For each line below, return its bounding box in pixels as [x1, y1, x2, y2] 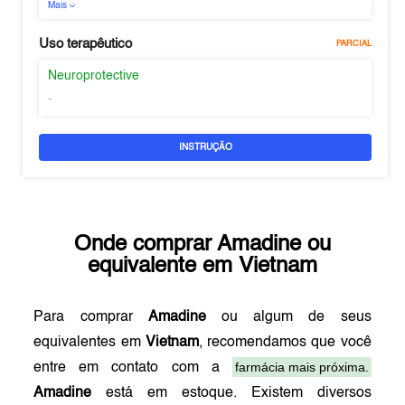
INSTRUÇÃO [178, 143, 232, 152]
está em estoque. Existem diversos [91, 386, 372, 400]
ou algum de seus [205, 310, 372, 325]
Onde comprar [74, 234, 217, 256]
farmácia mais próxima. [234, 360, 369, 374]
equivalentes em [33, 335, 146, 350]
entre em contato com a [33, 361, 232, 375]
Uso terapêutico [39, 37, 133, 51]
